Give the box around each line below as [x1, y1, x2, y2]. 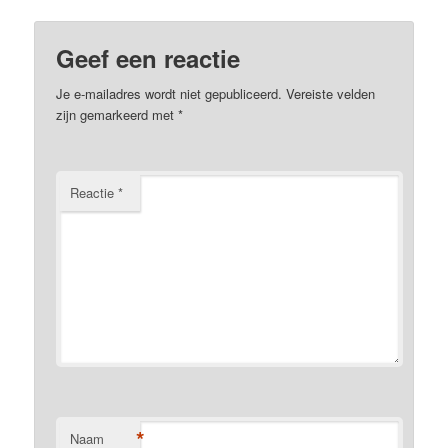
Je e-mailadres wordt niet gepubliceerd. [56, 83, 283, 103]
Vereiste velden [286, 83, 376, 103]
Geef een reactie [56, 40, 241, 75]
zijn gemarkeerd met [56, 104, 179, 124]
